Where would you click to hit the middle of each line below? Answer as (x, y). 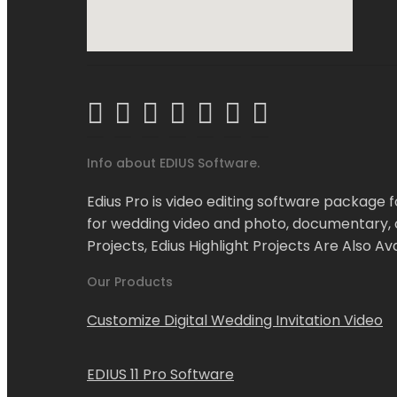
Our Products (130, 282)
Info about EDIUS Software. (173, 163)
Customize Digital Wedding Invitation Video (235, 321)
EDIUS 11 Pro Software (160, 375)
